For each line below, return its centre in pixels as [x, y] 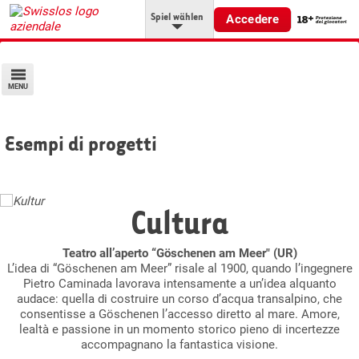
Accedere [253, 19]
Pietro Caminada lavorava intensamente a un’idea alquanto [179, 283]
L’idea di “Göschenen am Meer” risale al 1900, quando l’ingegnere [179, 268]
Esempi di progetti [81, 143]
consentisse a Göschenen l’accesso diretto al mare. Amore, [179, 314]
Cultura [179, 222]
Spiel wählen [177, 16]
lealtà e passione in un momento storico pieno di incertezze [179, 329]
